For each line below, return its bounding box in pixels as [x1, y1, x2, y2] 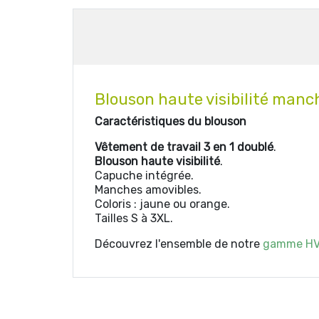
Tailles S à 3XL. [95, 211, 173, 225]
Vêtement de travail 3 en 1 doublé [95, 140, 273, 154]
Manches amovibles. [95, 183, 202, 197]
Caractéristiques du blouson [95, 115, 249, 128]
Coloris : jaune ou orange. [95, 197, 230, 211]
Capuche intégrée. [95, 169, 194, 182]
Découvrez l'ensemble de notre [95, 237, 263, 251]
